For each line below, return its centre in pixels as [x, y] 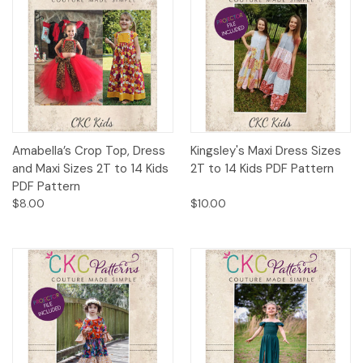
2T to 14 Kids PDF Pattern [262, 169]
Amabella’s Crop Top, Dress [89, 151]
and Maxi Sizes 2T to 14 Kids [90, 169]
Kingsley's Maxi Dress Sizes [265, 151]
